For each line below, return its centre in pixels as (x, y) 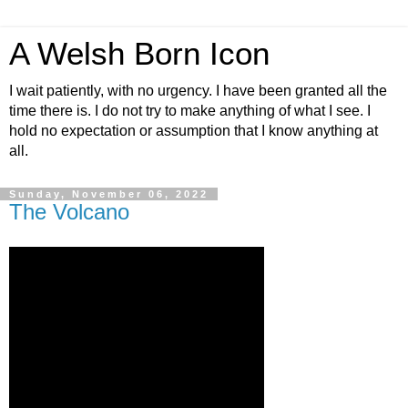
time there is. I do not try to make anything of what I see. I (190, 111)
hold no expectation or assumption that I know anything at (194, 131)
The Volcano (69, 212)
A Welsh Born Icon (139, 54)
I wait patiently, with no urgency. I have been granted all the (198, 91)
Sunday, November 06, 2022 (109, 194)
